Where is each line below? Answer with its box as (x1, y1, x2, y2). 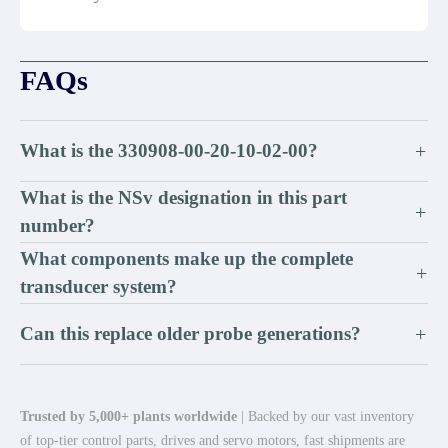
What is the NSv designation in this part (20, 187, 347, 208)
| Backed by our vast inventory (237, 409, 414, 424)
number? (20, 215, 95, 236)
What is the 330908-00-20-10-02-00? (20, 140, 318, 161)
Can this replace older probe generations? (20, 323, 361, 344)
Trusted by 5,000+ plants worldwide (20, 409, 237, 424)
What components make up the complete (20, 248, 353, 269)
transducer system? (20, 276, 177, 297)
